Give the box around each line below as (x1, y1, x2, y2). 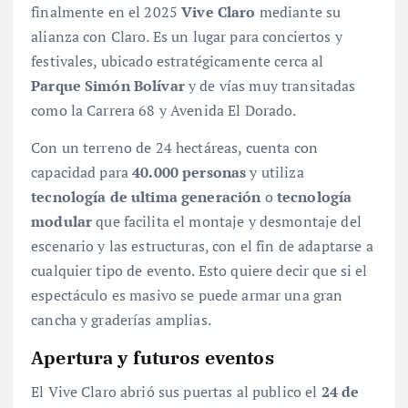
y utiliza (246, 162, 304, 183)
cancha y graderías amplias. (31, 310, 211, 331)
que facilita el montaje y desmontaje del (92, 211, 362, 232)
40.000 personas (132, 162, 247, 183)
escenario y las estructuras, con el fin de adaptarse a (31, 236, 373, 257)
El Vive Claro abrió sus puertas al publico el (31, 381, 321, 402)
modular (31, 211, 93, 232)
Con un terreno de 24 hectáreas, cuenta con (31, 138, 318, 158)
